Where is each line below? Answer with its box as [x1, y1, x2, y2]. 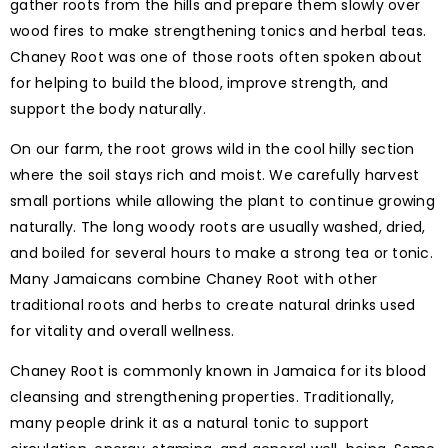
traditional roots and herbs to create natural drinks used [10, 295, 416, 316]
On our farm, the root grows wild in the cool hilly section [10, 139, 415, 160]
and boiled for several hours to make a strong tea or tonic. [10, 243, 433, 264]
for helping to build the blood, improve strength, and [10, 73, 389, 94]
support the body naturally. [10, 99, 206, 120]
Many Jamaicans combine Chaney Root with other [10, 269, 378, 290]
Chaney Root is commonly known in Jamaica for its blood [10, 361, 427, 382]
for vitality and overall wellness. [10, 321, 235, 342]
